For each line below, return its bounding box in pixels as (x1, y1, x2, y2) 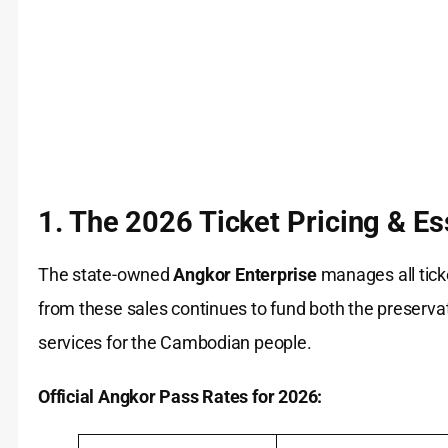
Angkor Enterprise (173, 264, 317, 286)
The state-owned (38, 264, 174, 286)
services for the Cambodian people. (38, 332, 312, 354)
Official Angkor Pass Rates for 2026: (38, 386, 323, 408)
